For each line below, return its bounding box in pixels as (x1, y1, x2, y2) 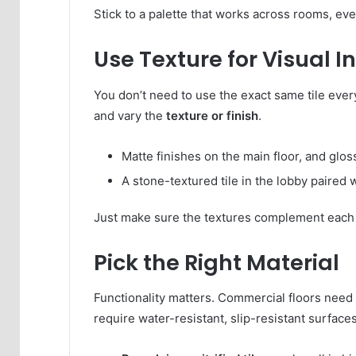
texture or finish (166, 107, 258, 123)
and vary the (94, 107, 166, 123)
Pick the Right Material (94, 247, 339, 277)
